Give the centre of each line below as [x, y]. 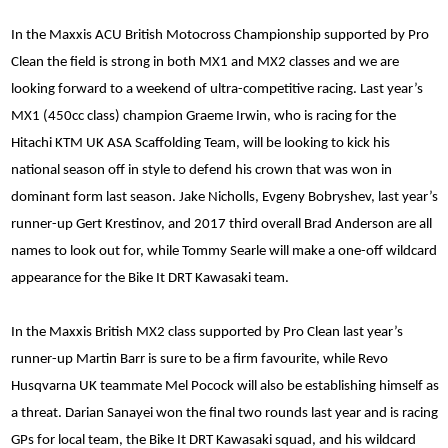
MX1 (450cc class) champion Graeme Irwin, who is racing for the [203, 116]
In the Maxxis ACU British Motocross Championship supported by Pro [220, 35]
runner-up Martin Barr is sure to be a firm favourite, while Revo [199, 359]
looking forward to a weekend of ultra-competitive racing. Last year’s [217, 89]
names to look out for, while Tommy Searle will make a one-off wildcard [224, 251]
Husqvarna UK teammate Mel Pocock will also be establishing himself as [225, 386]
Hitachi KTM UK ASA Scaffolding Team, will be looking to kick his [200, 143]
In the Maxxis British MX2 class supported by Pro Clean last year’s [207, 332]
